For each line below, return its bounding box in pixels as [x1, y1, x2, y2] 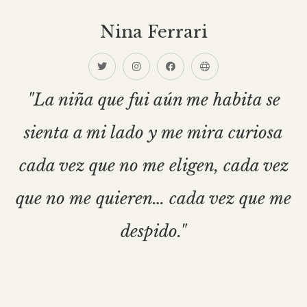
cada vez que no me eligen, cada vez [19, 156, 288, 176]
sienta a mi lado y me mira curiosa [24, 123, 283, 143]
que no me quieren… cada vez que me [16, 188, 291, 209]
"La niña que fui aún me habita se [27, 90, 280, 110]
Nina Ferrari [99, 22, 208, 42]
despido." [121, 221, 186, 242]
